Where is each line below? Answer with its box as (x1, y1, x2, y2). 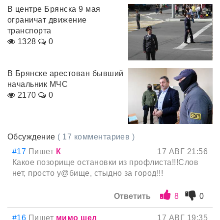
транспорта (7, 27, 52, 35)
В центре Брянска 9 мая (7, 5, 101, 14)
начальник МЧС (7, 80, 68, 88)
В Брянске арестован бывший (7, 69, 124, 78)
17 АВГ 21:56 (157, 147, 208, 156)
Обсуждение (7, 133, 58, 141)
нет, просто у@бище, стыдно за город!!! (12, 169, 164, 178)
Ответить (114, 192, 151, 201)
